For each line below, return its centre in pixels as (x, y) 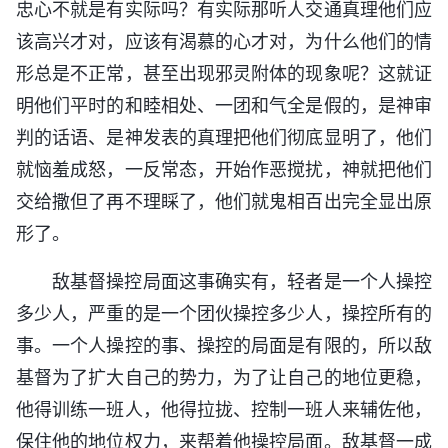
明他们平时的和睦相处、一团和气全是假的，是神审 (224, 106)
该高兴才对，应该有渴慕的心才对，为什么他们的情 (224, 42)
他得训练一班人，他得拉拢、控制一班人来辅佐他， (224, 410)
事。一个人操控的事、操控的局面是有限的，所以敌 (224, 346)
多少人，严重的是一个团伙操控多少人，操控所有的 (224, 314)
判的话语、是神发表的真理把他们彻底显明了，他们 (224, 138)
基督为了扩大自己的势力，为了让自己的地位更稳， (224, 378)
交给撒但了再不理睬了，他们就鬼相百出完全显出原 (224, 202)
